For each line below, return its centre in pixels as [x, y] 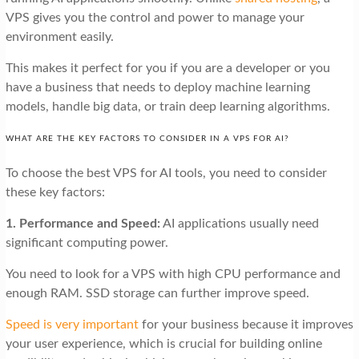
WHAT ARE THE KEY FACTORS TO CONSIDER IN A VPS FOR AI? [147, 139]
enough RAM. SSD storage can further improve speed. [157, 294]
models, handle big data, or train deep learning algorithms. [167, 107]
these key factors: [55, 193]
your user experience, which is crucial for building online [163, 344]
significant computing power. [88, 243]
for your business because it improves [246, 325]
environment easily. [61, 37]
